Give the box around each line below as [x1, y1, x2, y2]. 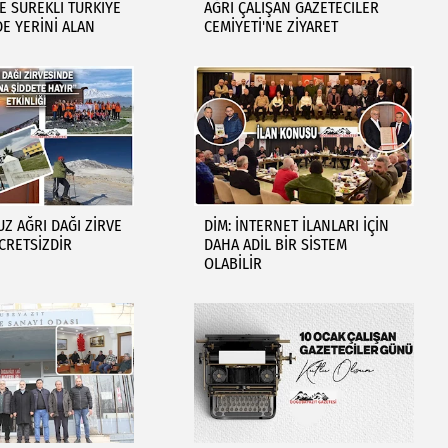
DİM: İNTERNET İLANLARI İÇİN [203, 216, 389, 235]
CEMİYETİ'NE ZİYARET [203, 17, 338, 36]
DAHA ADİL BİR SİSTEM [203, 235, 347, 254]
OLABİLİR [203, 254, 262, 273]
